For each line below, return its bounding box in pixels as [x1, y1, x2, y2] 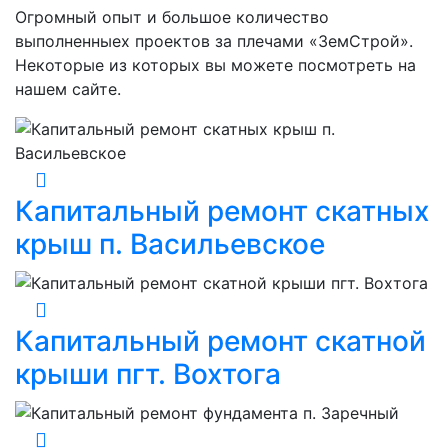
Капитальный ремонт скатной [15, 324, 426, 359]
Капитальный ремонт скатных [15, 194, 429, 229]
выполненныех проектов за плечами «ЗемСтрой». [15, 31, 413, 52]
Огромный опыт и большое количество [15, 7, 329, 28]
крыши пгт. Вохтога [15, 357, 281, 392]
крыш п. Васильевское [15, 227, 325, 262]
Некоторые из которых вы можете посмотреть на [15, 55, 416, 76]
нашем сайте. [15, 79, 121, 100]
